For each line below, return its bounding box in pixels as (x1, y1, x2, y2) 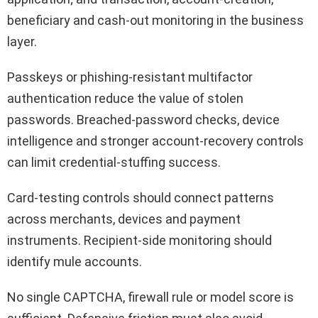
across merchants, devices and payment (7, 212, 241, 227)
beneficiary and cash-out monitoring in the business (7, 13, 304, 28)
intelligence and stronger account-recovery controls (7, 133, 304, 149)
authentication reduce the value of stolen (7, 91, 243, 106)
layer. (7, 34, 37, 50)
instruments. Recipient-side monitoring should (7, 233, 272, 248)
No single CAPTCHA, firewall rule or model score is (7, 290, 294, 305)
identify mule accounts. (7, 254, 142, 270)
